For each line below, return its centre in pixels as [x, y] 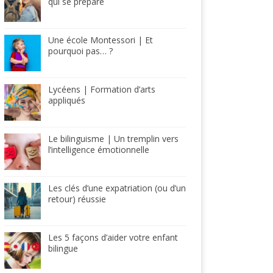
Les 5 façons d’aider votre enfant [113, 237]
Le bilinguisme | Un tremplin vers [113, 139]
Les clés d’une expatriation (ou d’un [117, 188]
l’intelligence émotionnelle [99, 150]
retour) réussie [77, 199]
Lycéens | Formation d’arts [102, 89]
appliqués [67, 100]
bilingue [63, 248]
